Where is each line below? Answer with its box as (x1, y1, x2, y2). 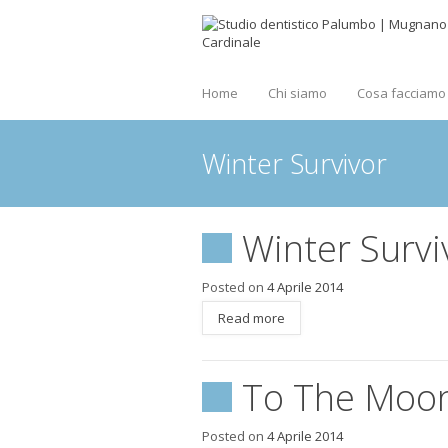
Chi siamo (268, 84, 327, 102)
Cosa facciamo (357, 84, 446, 102)
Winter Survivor (202, 145, 387, 182)
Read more (218, 309, 285, 327)
